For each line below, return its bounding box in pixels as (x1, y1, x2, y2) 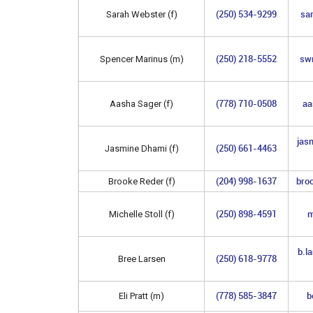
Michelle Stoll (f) (108, 208, 175, 219)
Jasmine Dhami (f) (104, 143, 179, 154)
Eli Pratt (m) (119, 290, 164, 301)
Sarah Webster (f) (105, 8, 177, 20)
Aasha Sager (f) (110, 98, 173, 109)
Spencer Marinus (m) (99, 53, 184, 64)
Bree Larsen (117, 253, 166, 264)
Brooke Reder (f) (108, 175, 175, 187)
